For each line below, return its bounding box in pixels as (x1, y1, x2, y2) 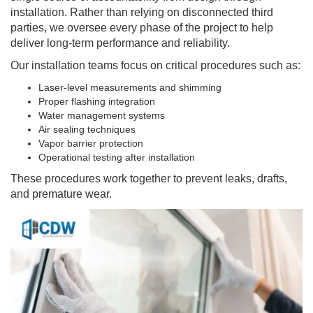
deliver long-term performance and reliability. (10, 37, 230, 50)
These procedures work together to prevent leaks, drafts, (10, 173, 287, 185)
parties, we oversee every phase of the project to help (10, 22, 273, 34)
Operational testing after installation (38, 152, 195, 163)
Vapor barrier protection (38, 138, 143, 150)
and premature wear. (10, 188, 112, 201)
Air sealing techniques (38, 124, 136, 136)
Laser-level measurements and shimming (38, 82, 221, 94)
